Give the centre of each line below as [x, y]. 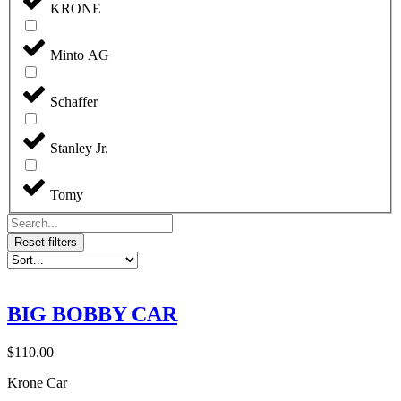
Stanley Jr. [79, 149]
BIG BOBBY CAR [92, 314]
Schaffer [74, 102]
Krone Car [37, 382]
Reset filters [46, 243]
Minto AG [80, 55]
